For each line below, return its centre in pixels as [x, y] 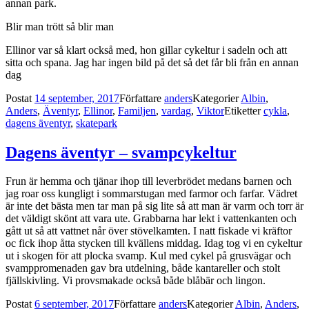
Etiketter [244, 110]
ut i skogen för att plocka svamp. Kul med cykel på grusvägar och [148, 256]
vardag [176, 110]
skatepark [97, 123]
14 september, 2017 [77, 98]
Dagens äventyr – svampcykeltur [121, 152]
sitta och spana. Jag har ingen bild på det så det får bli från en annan [152, 62]
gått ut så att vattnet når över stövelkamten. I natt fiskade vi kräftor [149, 231]
